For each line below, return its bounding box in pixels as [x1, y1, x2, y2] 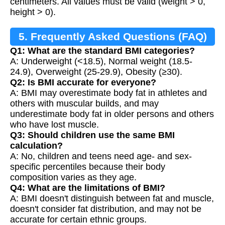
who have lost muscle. [10, 120, 99, 130]
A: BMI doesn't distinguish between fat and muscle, [10, 193, 214, 204]
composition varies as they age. [10, 172, 137, 183]
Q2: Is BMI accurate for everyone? [10, 77, 156, 88]
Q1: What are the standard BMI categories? [10, 46, 195, 56]
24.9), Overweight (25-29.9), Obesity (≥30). [10, 67, 182, 77]
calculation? [10, 141, 63, 151]
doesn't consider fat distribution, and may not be [10, 204, 201, 214]
